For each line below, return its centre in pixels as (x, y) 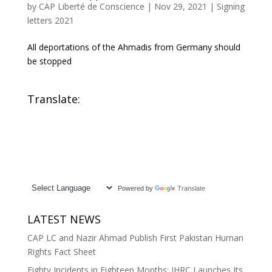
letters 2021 (50, 20)
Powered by (134, 188)
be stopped (49, 61)
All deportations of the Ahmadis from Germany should (134, 47)
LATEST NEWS (64, 219)
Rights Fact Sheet (61, 252)
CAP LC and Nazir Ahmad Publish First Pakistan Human (135, 238)
